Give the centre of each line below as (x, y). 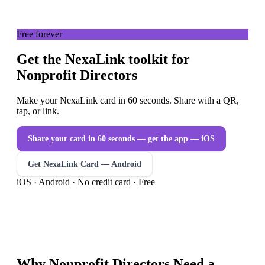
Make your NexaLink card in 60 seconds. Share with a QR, (128, 100)
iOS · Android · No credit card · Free (86, 182)
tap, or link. (38, 111)
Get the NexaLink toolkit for (103, 59)
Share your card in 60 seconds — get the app (108, 138)
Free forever (39, 34)
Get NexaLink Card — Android (85, 164)
